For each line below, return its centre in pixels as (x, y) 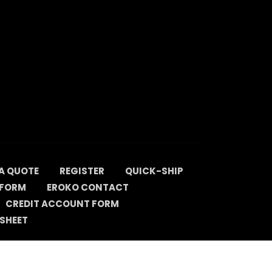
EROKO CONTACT (88, 187)
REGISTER (82, 171)
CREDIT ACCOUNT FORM (62, 204)
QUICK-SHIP (154, 171)
